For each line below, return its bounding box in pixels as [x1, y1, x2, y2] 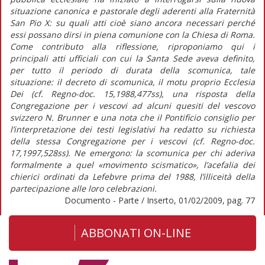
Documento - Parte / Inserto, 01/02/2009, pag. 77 [64, 194, 255, 206]
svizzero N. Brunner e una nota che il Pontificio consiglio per [10, 111, 255, 123]
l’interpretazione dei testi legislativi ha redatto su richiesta [10, 123, 255, 135]
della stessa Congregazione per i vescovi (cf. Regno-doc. [10, 135, 255, 147]
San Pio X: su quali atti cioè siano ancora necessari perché [10, 17, 255, 28]
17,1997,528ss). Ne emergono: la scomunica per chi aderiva [10, 147, 255, 159]
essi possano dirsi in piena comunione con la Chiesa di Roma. [10, 28, 255, 40]
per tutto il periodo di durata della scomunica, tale [10, 64, 255, 76]
